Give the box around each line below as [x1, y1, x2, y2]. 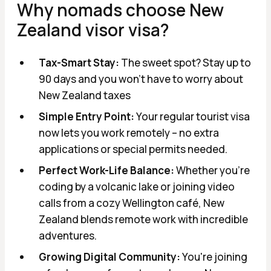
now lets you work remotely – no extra [39, 126, 219, 140]
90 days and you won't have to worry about [39, 72, 243, 87]
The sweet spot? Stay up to [121, 56, 251, 70]
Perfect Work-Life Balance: [39, 163, 174, 178]
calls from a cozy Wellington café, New [39, 196, 224, 211]
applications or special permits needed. [39, 142, 227, 157]
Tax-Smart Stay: [39, 56, 121, 70]
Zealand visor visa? [17, 18, 169, 42]
